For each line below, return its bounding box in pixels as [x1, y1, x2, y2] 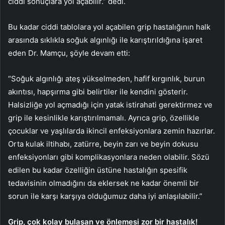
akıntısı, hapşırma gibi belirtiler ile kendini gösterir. [8, 86, 188, 96]
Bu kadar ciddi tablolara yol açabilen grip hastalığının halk [8, 22, 210, 32]
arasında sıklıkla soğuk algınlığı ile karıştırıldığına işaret [8, 35, 202, 45]
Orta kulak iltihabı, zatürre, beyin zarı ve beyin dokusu [8, 139, 198, 149]
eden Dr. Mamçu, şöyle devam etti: [8, 48, 130, 58]
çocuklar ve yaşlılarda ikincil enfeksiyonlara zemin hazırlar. [8, 126, 215, 136]
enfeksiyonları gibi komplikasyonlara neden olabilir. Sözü [8, 152, 209, 162]
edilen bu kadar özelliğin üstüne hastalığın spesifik [8, 165, 187, 175]
